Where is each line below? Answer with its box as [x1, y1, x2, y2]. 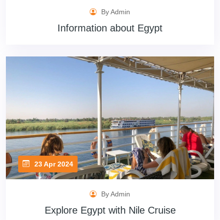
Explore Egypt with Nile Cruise [44, 205, 176, 216]
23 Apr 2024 [32, 160, 73, 168]
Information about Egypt [57, 23, 163, 33]
